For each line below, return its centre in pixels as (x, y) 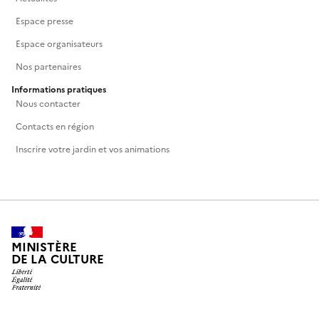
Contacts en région (55, 126)
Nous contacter (48, 104)
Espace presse (45, 21)
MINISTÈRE (44, 248)
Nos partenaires (48, 67)
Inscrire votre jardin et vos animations (93, 149)
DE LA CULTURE (58, 260)
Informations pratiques (59, 89)
